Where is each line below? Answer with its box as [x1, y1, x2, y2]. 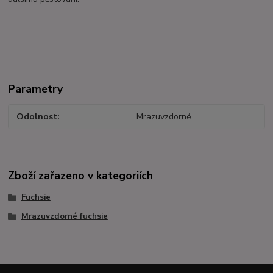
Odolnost [16, 111, 58, 123]
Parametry [8, 82, 63, 97]
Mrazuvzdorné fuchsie [21, 211, 108, 222]
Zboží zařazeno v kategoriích [8, 168, 154, 183]
